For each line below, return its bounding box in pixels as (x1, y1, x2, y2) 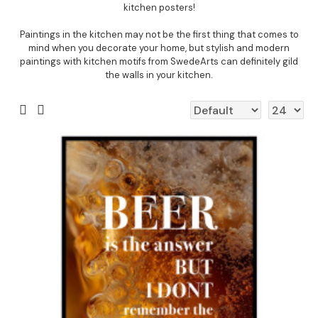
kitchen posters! (123, 1, 195, 13)
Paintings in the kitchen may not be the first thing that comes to (19, 28, 299, 40)
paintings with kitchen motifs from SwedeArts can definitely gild (20, 55, 298, 67)
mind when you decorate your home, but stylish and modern (28, 42, 290, 54)
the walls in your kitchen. (105, 69, 213, 81)
